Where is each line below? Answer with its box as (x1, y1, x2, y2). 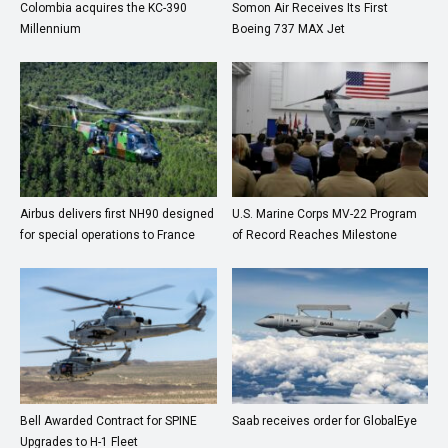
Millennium (20, 22, 81, 37)
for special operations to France (20, 228, 195, 243)
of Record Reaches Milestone (231, 228, 397, 243)
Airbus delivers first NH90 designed (20, 207, 214, 222)
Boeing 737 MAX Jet (231, 22, 345, 37)
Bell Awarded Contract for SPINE (20, 413, 197, 428)
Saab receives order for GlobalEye (231, 413, 417, 428)
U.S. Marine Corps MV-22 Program (231, 207, 417, 222)
